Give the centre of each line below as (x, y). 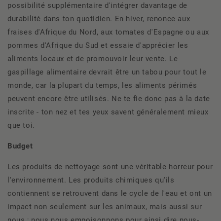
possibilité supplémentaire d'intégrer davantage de (98, 5)
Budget (20, 146)
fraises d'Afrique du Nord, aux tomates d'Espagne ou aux (109, 32)
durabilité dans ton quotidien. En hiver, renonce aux (99, 19)
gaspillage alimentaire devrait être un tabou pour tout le (107, 72)
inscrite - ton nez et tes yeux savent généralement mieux (108, 112)
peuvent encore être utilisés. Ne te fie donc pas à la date (109, 99)
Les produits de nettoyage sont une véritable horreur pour (110, 167)
